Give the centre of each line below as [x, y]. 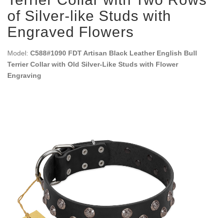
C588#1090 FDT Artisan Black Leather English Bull [114, 53]
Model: [19, 53]
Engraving [24, 75]
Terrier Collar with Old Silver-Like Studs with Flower [93, 64]
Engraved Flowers [71, 32]
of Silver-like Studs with [89, 16]
